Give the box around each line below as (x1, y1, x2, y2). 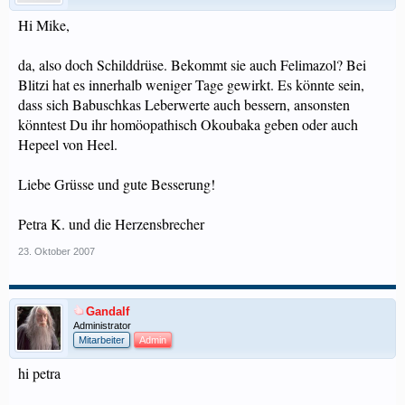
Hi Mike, (18, 15, 70, 34)
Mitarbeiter (79, 334, 125, 345)
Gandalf (86, 305, 129, 318)
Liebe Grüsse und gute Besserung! (18, 174, 215, 193)
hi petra (18, 363, 61, 382)
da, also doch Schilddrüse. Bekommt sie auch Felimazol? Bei (18, 55, 366, 74)
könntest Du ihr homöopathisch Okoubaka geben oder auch (18, 115, 358, 134)
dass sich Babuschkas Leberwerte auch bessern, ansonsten (18, 95, 350, 114)
